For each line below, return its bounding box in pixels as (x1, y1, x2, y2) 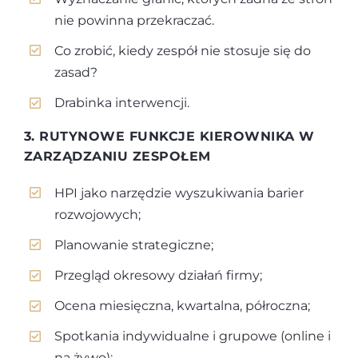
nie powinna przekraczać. (54, 12, 215, 28)
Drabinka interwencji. (54, 95, 190, 111)
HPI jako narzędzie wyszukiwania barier (54, 185, 304, 201)
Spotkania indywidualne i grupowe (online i (54, 328, 332, 344)
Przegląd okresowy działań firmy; (54, 268, 263, 283)
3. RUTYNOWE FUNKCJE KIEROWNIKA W (23, 128, 315, 144)
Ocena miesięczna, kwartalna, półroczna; (54, 298, 311, 314)
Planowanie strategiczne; (54, 237, 214, 253)
